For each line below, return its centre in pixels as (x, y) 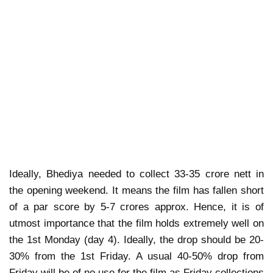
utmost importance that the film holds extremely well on (136, 223)
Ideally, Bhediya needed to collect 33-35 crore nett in (136, 174)
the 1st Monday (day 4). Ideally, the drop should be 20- (136, 239)
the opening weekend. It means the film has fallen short (136, 190)
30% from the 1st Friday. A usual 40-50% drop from (136, 256)
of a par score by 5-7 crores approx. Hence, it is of (136, 207)
